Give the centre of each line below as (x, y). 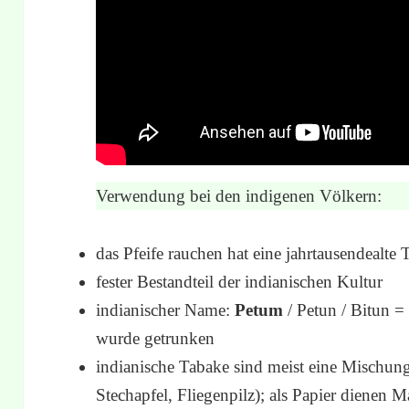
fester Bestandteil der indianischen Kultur (240, 282)
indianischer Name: (166, 310)
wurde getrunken (156, 339)
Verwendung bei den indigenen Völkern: (239, 196)
